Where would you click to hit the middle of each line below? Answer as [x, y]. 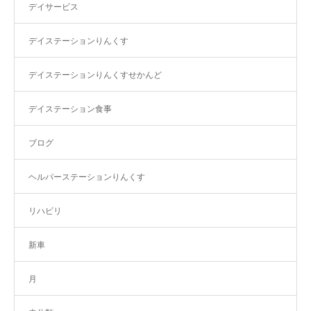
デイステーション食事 [70, 108]
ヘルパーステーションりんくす [87, 176]
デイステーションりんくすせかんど [95, 74]
